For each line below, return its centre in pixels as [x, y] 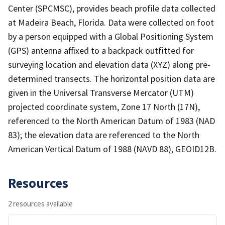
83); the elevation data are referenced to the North [104, 135]
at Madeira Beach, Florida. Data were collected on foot [111, 22]
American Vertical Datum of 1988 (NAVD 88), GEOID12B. [112, 149]
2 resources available [40, 203]
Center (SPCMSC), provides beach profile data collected [112, 8]
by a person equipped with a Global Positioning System [111, 36]
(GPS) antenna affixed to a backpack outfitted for [101, 50]
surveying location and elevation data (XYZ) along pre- [109, 64]
